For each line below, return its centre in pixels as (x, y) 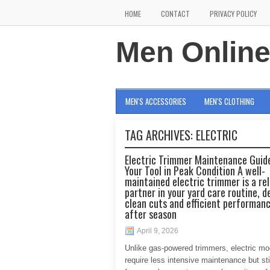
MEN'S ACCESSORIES (156, 101)
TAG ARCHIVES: (160, 135)
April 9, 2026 (158, 231)
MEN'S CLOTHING (229, 101)
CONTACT (175, 14)
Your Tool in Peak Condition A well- (195, 171)
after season (151, 214)
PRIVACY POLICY (233, 14)
